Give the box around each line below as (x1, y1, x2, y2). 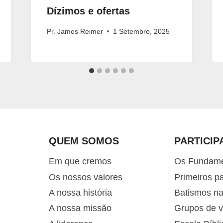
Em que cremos (48, 156, 111, 167)
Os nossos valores (48, 172, 122, 182)
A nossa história (48, 188, 112, 198)
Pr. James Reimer (46, 27, 103, 35)
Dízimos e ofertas (46, 5, 130, 17)
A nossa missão (48, 203, 111, 214)
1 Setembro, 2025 (112, 27, 170, 35)
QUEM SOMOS (48, 135, 119, 147)
